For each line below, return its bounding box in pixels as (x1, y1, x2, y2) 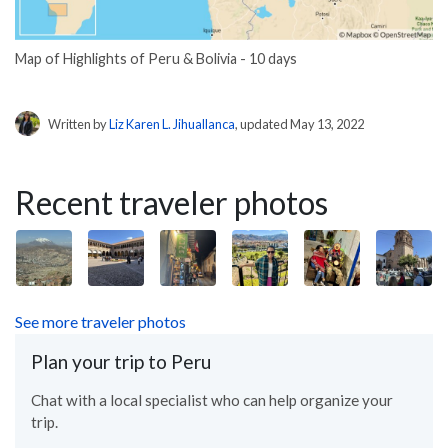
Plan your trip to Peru (31, 349, 211, 373)
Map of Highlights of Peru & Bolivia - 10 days (15, 50, 297, 68)
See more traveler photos (15, 311, 186, 331)
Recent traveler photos (15, 182, 328, 222)
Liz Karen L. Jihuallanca (109, 115, 235, 132)
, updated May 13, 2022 (235, 115, 364, 132)
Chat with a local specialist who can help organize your (31, 390, 393, 409)
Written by (48, 115, 109, 132)
